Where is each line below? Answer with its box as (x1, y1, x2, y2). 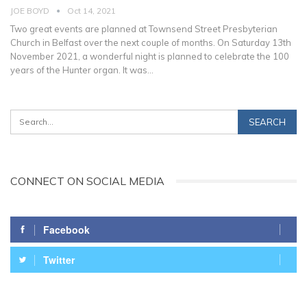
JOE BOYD (10, 5, 51, 16)
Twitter (43, 252, 75, 267)
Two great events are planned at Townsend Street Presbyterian (10, 23, 278, 35)
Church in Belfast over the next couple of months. (10, 37, 217, 49)
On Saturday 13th (217, 37, 291, 49)
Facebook (43, 222, 90, 236)
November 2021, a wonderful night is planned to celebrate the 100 (10, 51, 289, 62)
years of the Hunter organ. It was (10, 64, 147, 76)
